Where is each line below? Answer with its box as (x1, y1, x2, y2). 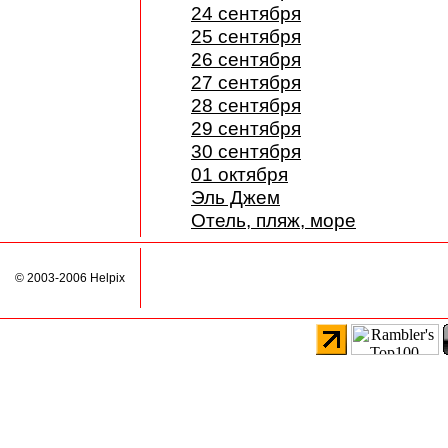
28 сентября (191, 94, 301, 116)
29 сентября (191, 117, 301, 139)
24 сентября (191, 2, 301, 24)
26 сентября (191, 48, 301, 70)
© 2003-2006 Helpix (15, 271, 125, 285)
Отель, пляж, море (191, 209, 356, 231)
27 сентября (191, 71, 301, 93)
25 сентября (191, 25, 301, 47)
